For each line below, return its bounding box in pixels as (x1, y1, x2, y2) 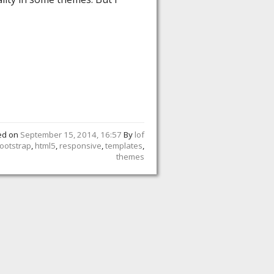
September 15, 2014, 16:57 (20, 129, 122, 141)
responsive (59, 140, 102, 152)
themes (116, 151, 144, 163)
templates (105, 140, 143, 152)
